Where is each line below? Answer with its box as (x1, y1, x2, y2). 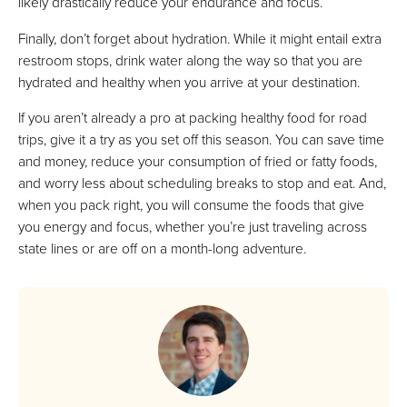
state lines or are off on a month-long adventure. (18, 238, 306, 259)
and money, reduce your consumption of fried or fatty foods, (18, 151, 377, 172)
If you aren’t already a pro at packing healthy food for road (18, 107, 367, 128)
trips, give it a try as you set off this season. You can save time (18, 129, 384, 150)
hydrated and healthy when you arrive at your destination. (18, 71, 360, 92)
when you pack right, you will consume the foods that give (18, 194, 364, 215)
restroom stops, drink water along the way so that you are (18, 49, 362, 70)
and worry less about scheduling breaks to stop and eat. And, (18, 173, 386, 194)
